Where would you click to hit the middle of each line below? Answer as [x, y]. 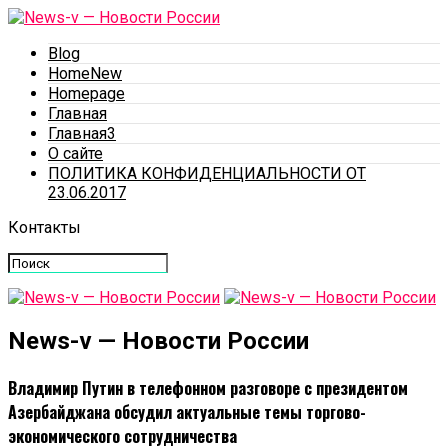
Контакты [44, 227]
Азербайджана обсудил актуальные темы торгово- [187, 412]
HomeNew [85, 73]
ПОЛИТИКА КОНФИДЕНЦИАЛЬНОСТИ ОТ [207, 173]
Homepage [86, 93]
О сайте [75, 153]
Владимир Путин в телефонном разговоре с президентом [208, 388]
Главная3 [82, 133]
